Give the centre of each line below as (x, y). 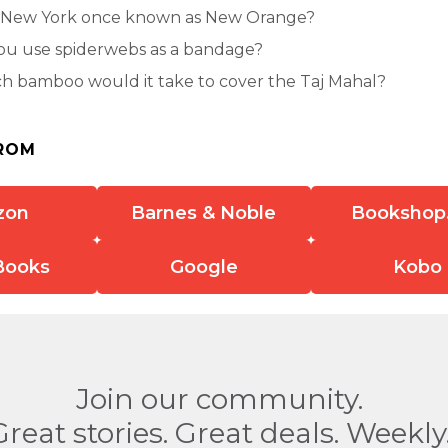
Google (203, 266)
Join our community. (219, 398)
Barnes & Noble (204, 212)
